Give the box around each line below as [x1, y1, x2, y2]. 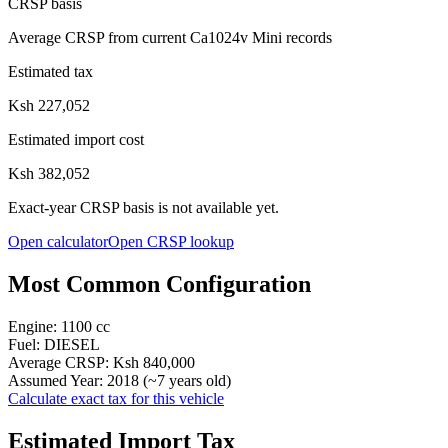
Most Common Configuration [8, 270, 311, 297]
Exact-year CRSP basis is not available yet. [8, 198, 279, 216]
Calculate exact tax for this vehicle [8, 389, 224, 407]
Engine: [8, 317, 61, 335]
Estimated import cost [8, 130, 144, 148]
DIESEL [44, 335, 100, 353]
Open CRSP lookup [108, 232, 234, 250]
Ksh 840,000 [113, 353, 195, 371]
